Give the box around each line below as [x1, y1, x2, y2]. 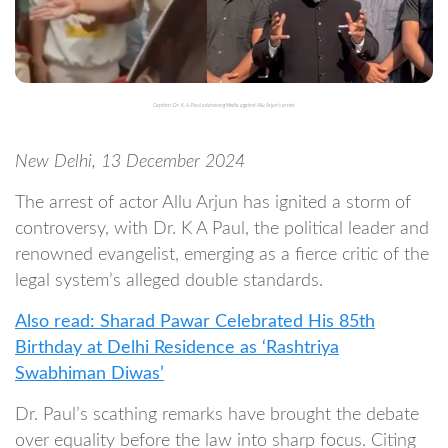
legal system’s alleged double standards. [15, 272, 323, 290]
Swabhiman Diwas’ [15, 365, 164, 383]
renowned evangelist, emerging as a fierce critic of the [15, 246, 429, 264]
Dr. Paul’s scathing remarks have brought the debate [15, 406, 419, 424]
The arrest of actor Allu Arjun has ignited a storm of [15, 194, 411, 212]
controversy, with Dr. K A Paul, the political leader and [15, 220, 429, 238]
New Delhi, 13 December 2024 [15, 153, 245, 171]
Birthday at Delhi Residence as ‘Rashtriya [15, 339, 339, 357]
